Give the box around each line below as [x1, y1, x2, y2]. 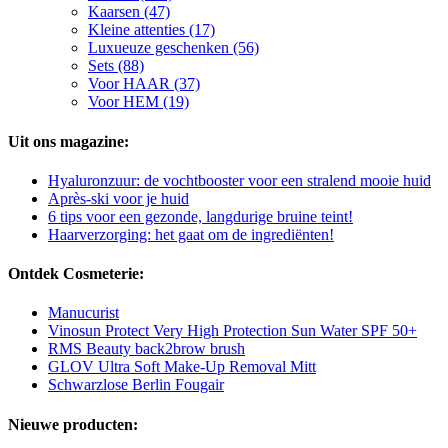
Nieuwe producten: [8, 415, 138, 433]
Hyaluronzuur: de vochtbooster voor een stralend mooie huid [48, 171, 431, 189]
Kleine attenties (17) [88, 21, 215, 39]
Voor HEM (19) [88, 93, 189, 111]
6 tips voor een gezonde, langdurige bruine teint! [48, 207, 353, 225]
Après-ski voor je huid [48, 189, 189, 207]
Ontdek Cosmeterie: [8, 265, 144, 283]
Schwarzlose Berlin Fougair [48, 376, 224, 394]
